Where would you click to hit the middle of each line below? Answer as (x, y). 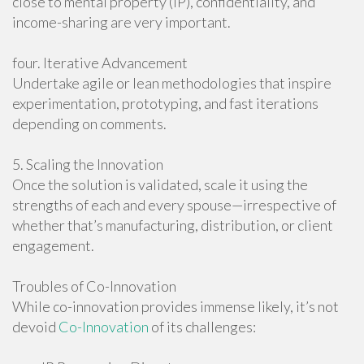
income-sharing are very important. (121, 22)
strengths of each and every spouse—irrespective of (174, 205)
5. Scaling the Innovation (88, 164)
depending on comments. (89, 123)
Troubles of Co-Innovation (94, 286)
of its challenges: (202, 327)
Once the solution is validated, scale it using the (160, 184)
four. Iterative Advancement (100, 63)
